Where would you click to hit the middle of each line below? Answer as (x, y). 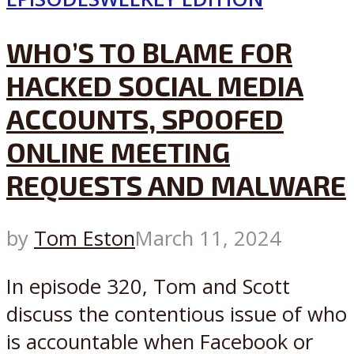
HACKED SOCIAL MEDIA (155, 85)
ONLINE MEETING (118, 151)
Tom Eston (85, 239)
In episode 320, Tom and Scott (148, 286)
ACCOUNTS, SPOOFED (145, 118)
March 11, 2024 (208, 239)
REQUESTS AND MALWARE (176, 185)
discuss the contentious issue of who (177, 314)
